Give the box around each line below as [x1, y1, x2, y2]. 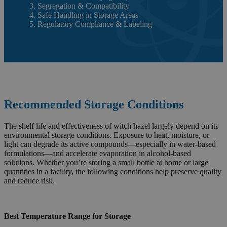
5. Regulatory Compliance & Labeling [29, 19, 152, 28]
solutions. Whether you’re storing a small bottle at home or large [4, 158, 208, 167]
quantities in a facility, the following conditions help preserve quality [4, 167, 221, 176]
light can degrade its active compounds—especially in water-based [4, 139, 216, 148]
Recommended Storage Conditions [4, 97, 183, 111]
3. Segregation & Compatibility [29, 1, 129, 10]
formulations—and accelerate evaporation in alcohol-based [4, 148, 191, 158]
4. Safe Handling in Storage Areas [29, 10, 138, 19]
